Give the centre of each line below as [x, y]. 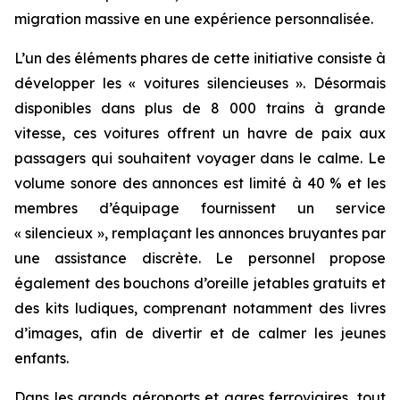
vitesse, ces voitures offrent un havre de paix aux [200, 133]
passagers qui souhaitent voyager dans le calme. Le [200, 158]
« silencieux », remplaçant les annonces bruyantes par [200, 233]
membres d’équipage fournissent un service [200, 208]
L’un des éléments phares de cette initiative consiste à [200, 58]
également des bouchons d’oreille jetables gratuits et [200, 283]
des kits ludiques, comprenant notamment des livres [200, 308]
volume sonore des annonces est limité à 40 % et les [200, 183]
